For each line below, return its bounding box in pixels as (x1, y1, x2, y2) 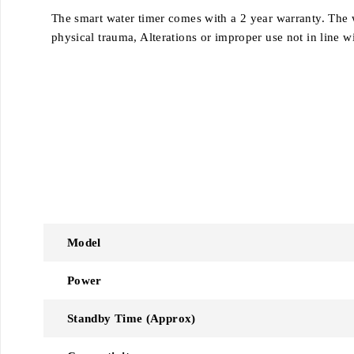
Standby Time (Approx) (66, 311, 196, 325)
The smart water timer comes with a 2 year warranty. (51, 11, 329, 24)
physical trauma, (51, 30, 141, 43)
